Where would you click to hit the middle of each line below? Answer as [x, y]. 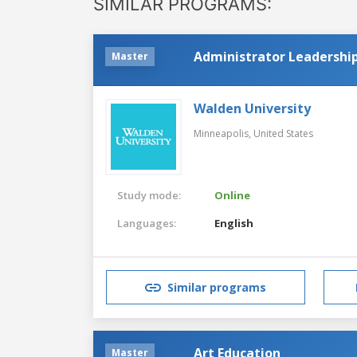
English [234, 223]
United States [283, 133]
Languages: [147, 223]
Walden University [252, 108]
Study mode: [149, 195]
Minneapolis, [224, 133]
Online [233, 195]
